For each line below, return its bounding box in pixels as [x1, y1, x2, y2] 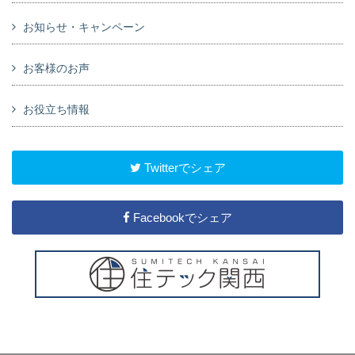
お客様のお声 [23, 61, 90, 74]
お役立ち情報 [23, 102, 90, 116]
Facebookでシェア [130, 210, 232, 224]
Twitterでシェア [140, 160, 226, 174]
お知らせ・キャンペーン [23, 20, 146, 33]
